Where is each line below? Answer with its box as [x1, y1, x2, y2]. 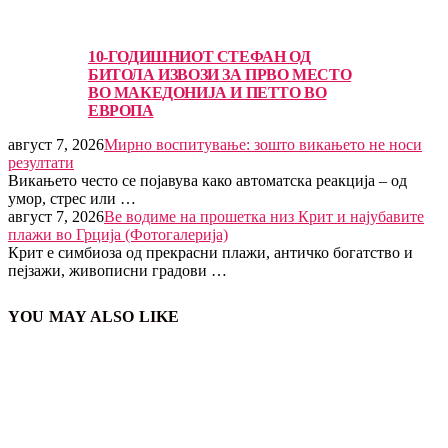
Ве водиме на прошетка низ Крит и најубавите [104, 207, 424, 225]
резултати [8, 153, 74, 171]
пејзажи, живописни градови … [8, 261, 227, 279]
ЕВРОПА [88, 101, 154, 119]
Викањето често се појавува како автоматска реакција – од [8, 171, 407, 189]
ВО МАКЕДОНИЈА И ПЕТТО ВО [88, 83, 327, 101]
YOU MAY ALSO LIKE [8, 307, 180, 325]
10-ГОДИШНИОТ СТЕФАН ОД [88, 47, 311, 65]
